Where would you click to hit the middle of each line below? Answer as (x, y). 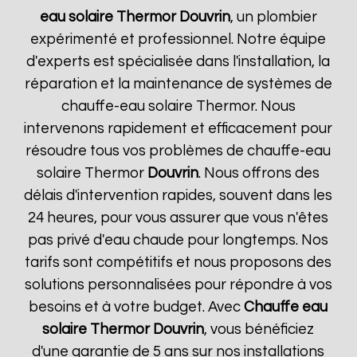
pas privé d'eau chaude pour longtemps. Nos (178, 240)
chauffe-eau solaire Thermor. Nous (178, 106)
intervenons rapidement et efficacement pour (178, 129)
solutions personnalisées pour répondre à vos (178, 285)
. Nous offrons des (259, 173)
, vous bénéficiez (259, 330)
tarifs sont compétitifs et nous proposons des (178, 263)
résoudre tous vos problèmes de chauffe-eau (178, 151)
